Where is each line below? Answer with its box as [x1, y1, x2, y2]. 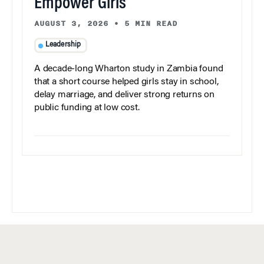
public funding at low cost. [34, 103, 140, 113]
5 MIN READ [124, 17, 177, 29]
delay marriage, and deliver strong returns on [34, 90, 214, 100]
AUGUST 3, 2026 [34, 17, 108, 29]
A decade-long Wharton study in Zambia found [34, 64, 223, 74]
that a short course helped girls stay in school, [34, 77, 219, 87]
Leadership [45, 41, 81, 49]
